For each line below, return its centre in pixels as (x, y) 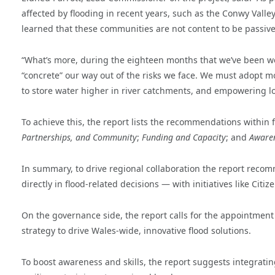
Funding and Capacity (184, 137)
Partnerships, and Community (79, 137)
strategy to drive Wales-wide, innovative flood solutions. (136, 231)
